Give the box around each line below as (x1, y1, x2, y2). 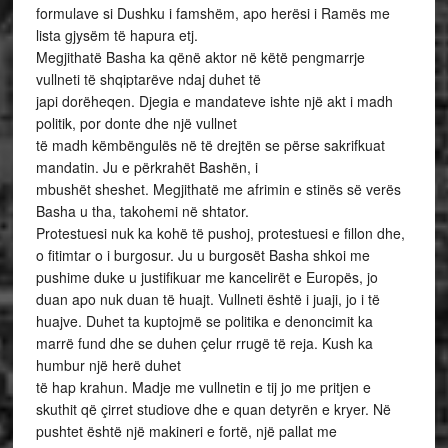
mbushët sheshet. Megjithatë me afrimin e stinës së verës (35, 179, 401, 199)
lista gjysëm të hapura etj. (35, 25, 198, 45)
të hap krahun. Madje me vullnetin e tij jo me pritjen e (35, 377, 371, 397)
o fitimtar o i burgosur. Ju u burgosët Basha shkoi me (35, 245, 370, 265)
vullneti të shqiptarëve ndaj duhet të (35, 69, 261, 89)
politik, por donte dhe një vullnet (35, 113, 237, 133)
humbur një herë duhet (35, 355, 181, 375)
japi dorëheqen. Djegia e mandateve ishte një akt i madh (35, 91, 393, 111)
